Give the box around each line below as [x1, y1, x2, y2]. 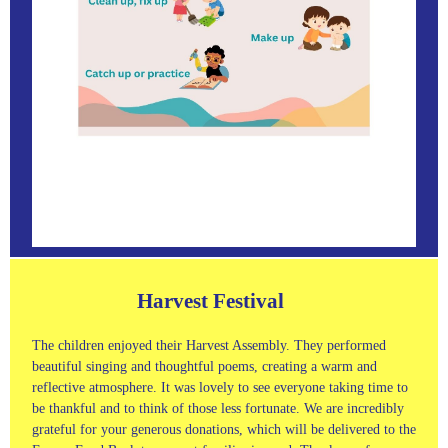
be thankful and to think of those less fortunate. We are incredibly [32, 400, 404, 416]
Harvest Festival [32, 289, 284, 314]
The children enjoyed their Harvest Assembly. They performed [32, 337, 386, 353]
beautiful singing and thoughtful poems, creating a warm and [32, 358, 377, 374]
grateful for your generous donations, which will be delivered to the [32, 421, 416, 437]
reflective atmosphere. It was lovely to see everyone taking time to [32, 379, 408, 395]
